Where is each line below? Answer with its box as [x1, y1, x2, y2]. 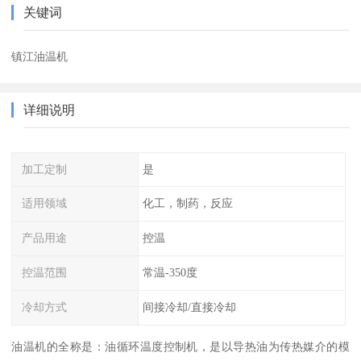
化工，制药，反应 [142, 197, 233, 210]
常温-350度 [142, 266, 197, 280]
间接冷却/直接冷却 [142, 300, 236, 313]
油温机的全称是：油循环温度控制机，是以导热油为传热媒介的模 [11, 339, 350, 353]
